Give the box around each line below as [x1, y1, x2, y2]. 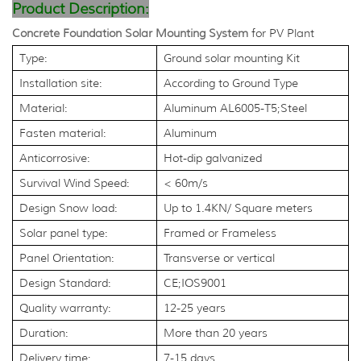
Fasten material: [19, 126, 106, 140]
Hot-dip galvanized [164, 151, 262, 165]
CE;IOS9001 [164, 276, 226, 290]
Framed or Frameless [164, 226, 276, 240]
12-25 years [164, 301, 226, 315]
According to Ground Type [164, 76, 298, 90]
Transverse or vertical [164, 251, 275, 265]
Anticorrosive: [19, 151, 90, 165]
